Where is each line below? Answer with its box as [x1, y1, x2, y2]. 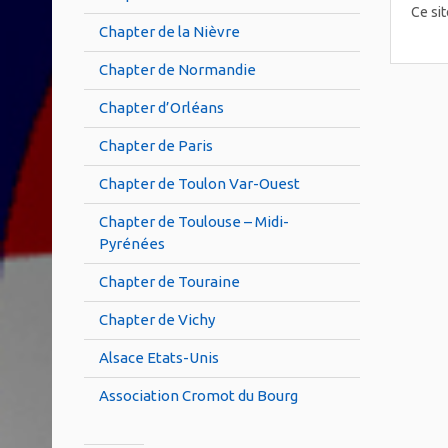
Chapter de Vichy [99, 310, 215, 328]
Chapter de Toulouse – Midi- [99, 212, 289, 230]
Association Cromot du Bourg [99, 386, 298, 404]
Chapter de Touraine [99, 272, 240, 290]
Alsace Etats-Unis [99, 348, 219, 366]
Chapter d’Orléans [99, 98, 224, 116]
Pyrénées [99, 234, 165, 252]
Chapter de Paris [99, 136, 213, 154]
